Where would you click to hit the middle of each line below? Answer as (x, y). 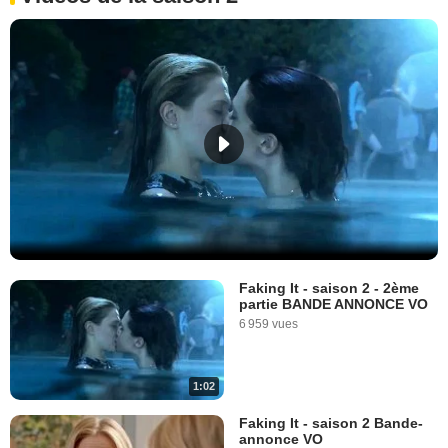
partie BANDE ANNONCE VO (333, 304)
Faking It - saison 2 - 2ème (329, 288)
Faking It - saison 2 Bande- (331, 423)
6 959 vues (268, 324)
